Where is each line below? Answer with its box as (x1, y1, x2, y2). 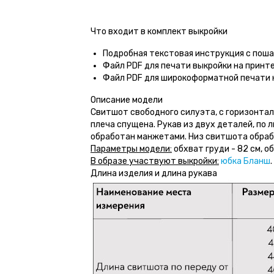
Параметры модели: (91, 144, 172, 154)
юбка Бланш (221, 156, 270, 166)
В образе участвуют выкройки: (91, 156, 219, 166)
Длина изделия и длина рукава (91, 168, 217, 179)
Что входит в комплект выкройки (91, 26, 228, 37)
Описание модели (91, 95, 163, 105)
